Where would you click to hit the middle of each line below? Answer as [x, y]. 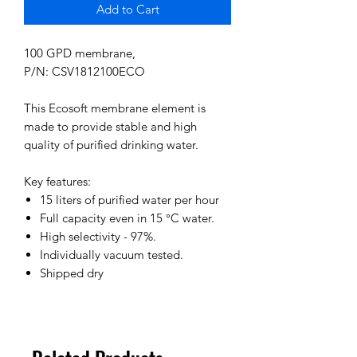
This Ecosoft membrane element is [115, 108]
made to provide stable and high [110, 126]
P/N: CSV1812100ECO [84, 71]
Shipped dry [72, 273]
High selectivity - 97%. [98, 236]
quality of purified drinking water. [111, 144]
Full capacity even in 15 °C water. [127, 218]
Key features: [57, 181]
